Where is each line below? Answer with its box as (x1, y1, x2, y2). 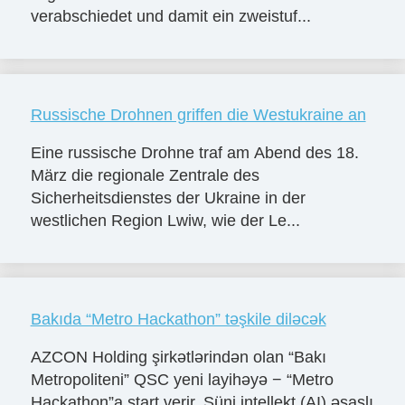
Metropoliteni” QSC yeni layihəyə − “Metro (30, 370, 334, 389)
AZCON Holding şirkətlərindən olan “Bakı (30, 347, 326, 366)
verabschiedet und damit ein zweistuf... (30, 7, 311, 26)
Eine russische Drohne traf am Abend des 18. (30, 143, 359, 162)
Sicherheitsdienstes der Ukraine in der (30, 188, 306, 207)
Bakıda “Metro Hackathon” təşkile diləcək (30, 309, 326, 328)
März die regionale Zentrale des (30, 165, 259, 184)
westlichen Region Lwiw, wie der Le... (30, 211, 300, 230)
